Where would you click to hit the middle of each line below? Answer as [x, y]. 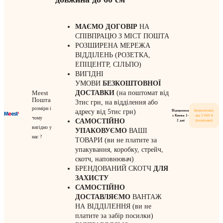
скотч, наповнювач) [104, 159]
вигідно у [42, 127]
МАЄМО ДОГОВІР [106, 27]
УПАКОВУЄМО [101, 131]
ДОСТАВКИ [95, 93]
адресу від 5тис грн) [105, 112]
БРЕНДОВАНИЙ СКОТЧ [114, 169]
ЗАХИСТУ [92, 178]
